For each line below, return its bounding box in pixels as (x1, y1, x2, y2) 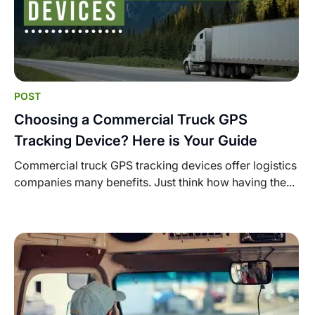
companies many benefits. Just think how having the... (14, 175, 295, 190)
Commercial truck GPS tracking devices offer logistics (14, 158, 297, 173)
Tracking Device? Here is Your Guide (14, 132, 257, 150)
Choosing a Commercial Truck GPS (14, 111, 247, 129)
